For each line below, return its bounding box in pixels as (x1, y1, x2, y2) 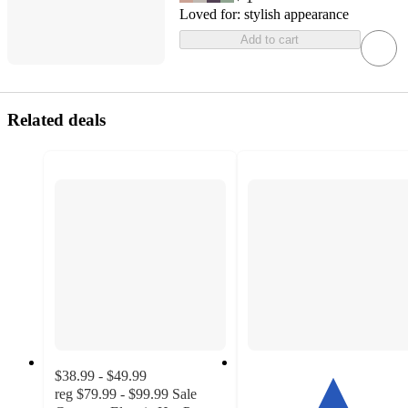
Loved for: (178, 6, 244, 23)
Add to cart (240, 33, 300, 47)
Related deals (7, 110, 106, 130)
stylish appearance (243, 6, 349, 23)
